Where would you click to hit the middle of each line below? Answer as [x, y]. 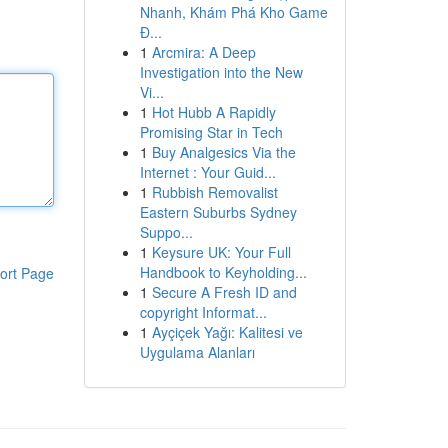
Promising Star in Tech [211, 132]
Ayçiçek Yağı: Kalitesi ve [227, 332]
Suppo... [166, 232]
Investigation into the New [221, 72]
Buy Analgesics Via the [223, 152]
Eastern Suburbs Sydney [218, 212]
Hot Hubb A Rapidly [213, 112]
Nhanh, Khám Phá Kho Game [233, 12]
